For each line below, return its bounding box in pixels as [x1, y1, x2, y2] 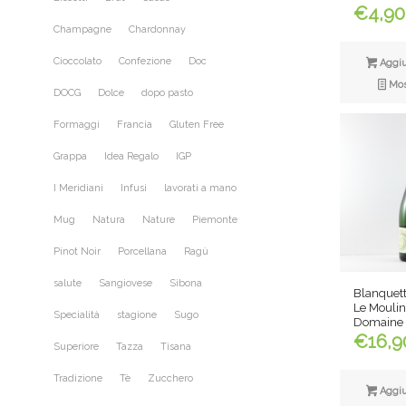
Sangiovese [99, 277, 152, 290]
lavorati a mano [164, 182, 237, 195]
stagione [117, 309, 157, 322]
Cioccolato [53, 55, 101, 68]
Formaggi [53, 119, 100, 131]
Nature [142, 214, 175, 227]
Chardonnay [129, 24, 186, 36]
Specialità [53, 309, 100, 322]
